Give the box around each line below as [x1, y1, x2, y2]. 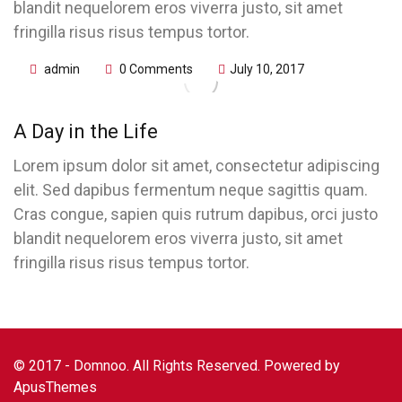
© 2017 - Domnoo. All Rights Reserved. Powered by [13, 357, 340, 374]
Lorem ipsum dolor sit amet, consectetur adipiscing [13, 156, 380, 175]
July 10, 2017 [230, 62, 304, 76]
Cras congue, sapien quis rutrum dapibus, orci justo [13, 205, 378, 223]
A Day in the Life [13, 120, 158, 143]
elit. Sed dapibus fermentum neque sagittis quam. [13, 180, 368, 199]
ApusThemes [13, 379, 97, 396]
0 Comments [117, 62, 193, 76]
